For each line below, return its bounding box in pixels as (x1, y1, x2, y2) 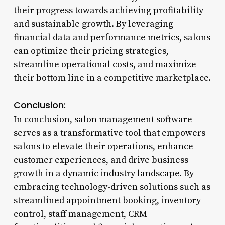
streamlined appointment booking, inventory (13, 194, 201, 206)
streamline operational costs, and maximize (13, 58, 196, 70)
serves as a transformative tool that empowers (13, 127, 205, 139)
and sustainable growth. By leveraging (13, 18, 173, 30)
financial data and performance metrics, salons (13, 31, 210, 43)
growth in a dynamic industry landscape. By (13, 167, 194, 179)
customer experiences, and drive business (13, 154, 188, 166)
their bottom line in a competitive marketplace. (13, 72, 211, 84)
